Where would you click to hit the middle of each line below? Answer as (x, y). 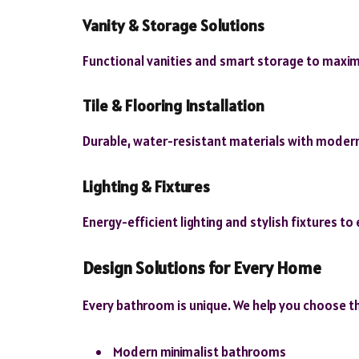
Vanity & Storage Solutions (173, 26)
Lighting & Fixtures (146, 186)
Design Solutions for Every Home (202, 268)
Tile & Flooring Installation (173, 106)
